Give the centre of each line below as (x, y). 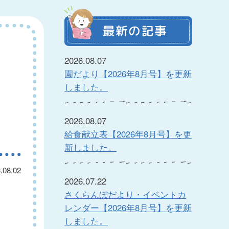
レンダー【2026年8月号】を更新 (128, 208)
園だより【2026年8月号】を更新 (128, 74)
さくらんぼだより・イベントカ (125, 194)
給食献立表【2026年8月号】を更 (128, 134)
